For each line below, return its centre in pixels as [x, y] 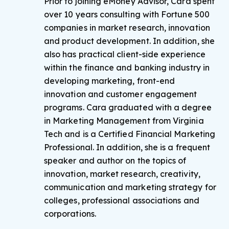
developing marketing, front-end [110, 81]
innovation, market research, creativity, [122, 174]
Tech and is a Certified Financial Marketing [130, 134]
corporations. [70, 214]
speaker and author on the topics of [115, 161]
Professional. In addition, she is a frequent [127, 147]
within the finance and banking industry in [127, 67]
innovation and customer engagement [121, 94]
